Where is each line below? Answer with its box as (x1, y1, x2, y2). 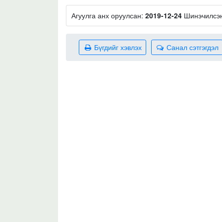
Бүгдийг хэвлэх (92, 42, 142, 52)
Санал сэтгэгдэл (165, 42, 219, 52)
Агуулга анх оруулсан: (71, 10, 145, 20)
